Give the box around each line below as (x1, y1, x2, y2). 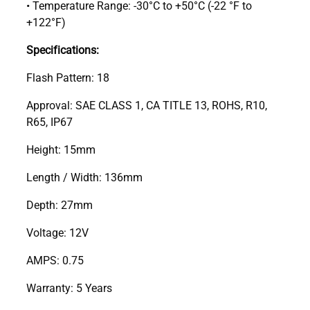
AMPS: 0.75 (26, 252, 84, 267)
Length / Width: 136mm (26, 169, 143, 184)
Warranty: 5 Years (26, 280, 112, 295)
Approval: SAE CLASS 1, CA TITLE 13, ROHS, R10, (26, 97, 267, 112)
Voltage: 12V (26, 224, 89, 239)
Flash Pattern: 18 (26, 69, 109, 84)
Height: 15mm (26, 141, 95, 156)
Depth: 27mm (26, 197, 93, 212)
